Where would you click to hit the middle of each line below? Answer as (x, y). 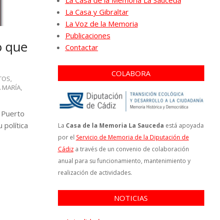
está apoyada (184, 125)
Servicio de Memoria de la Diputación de (132, 137)
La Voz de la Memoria (101, 24)
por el (67, 137)
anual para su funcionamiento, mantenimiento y (124, 161)
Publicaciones (88, 35)
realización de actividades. (95, 172)
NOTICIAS (131, 198)
